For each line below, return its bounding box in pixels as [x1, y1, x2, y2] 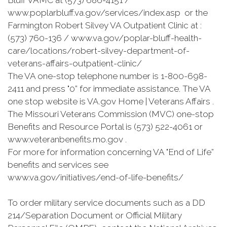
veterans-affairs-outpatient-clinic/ [8, 58, 144, 68]
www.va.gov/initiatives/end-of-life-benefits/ [8, 172, 183, 182]
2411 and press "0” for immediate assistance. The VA [8, 84, 210, 94]
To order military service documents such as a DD [8, 198, 205, 208]
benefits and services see [8, 160, 108, 170]
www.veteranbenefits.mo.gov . [8, 134, 127, 144]
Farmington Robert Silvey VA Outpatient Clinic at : [8, 20, 202, 30]
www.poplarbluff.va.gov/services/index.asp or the [8, 8, 208, 18]
